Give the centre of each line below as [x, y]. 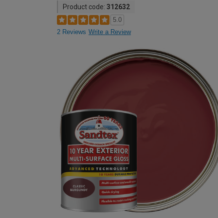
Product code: [85, 7]
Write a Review [110, 32]
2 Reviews [72, 32]
